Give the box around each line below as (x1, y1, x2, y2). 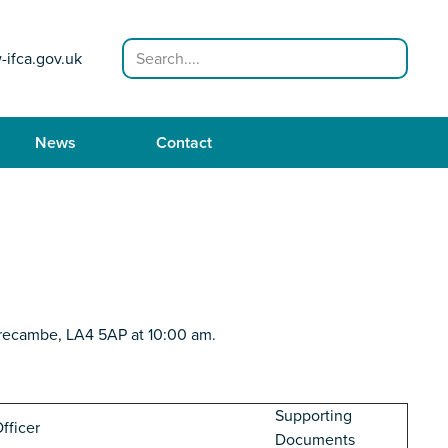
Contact (156, 132, 212, 153)
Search (121, 36, 172, 57)
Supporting (275, 406, 352, 427)
